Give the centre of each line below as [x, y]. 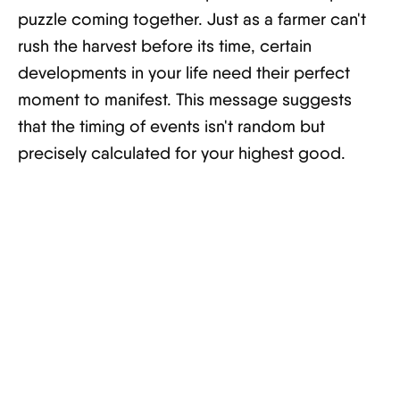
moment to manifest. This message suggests [185, 100]
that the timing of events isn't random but [171, 126]
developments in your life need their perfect [184, 73]
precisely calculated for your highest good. [182, 153]
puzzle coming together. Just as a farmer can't [192, 19]
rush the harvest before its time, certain [165, 46]
